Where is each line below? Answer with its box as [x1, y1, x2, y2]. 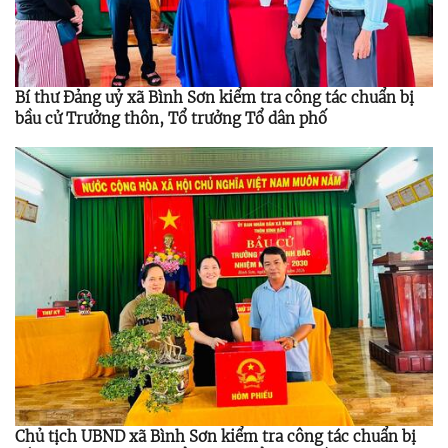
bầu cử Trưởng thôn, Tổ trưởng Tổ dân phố [15, 108, 327, 128]
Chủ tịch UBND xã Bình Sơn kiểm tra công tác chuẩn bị [15, 426, 416, 446]
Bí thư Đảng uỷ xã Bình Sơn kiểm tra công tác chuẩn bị [15, 87, 414, 107]
